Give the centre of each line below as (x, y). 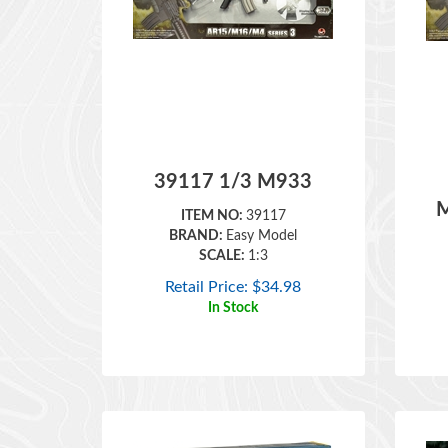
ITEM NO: (213, 187)
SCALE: (223, 227)
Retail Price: (207, 258)
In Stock (233, 279)
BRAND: (198, 207)
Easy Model (262, 207)
